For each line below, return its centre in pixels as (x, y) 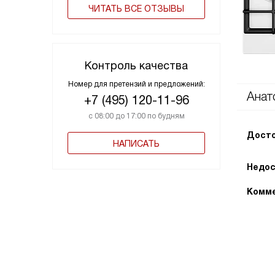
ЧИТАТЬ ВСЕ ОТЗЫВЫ (136, 8)
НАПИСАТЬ (136, 143)
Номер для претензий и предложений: (136, 84)
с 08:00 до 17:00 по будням (136, 116)
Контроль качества (136, 65)
